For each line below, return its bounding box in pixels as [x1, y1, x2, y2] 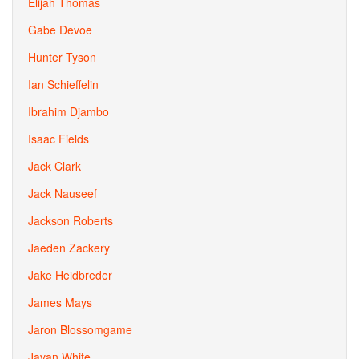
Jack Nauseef [28, 185, 97, 201]
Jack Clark [28, 158, 81, 174]
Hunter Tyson [28, 49, 96, 65]
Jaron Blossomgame [28, 321, 132, 337]
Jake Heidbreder [28, 267, 112, 283]
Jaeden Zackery [28, 240, 110, 256]
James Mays [28, 294, 92, 310]
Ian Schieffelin [28, 76, 99, 92]
